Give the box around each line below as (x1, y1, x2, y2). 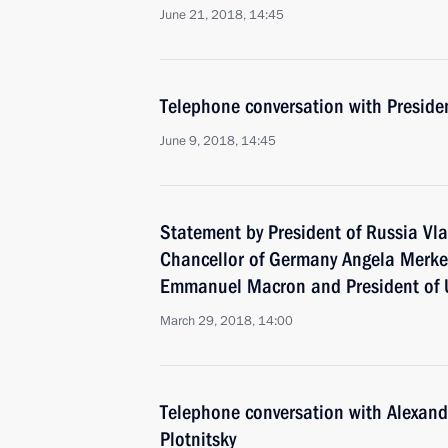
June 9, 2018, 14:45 (160, 132, 276, 150)
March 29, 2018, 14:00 (160, 312, 293, 330)
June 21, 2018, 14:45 (160, 6, 284, 24)
